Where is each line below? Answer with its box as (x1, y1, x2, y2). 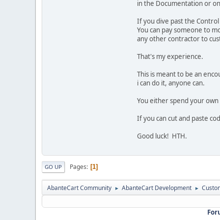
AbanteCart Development (122, 184, 192, 192)
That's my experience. (137, 52, 205, 61)
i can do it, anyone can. (137, 79, 206, 88)
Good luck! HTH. (137, 132, 189, 141)
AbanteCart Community (47, 184, 111, 192)
